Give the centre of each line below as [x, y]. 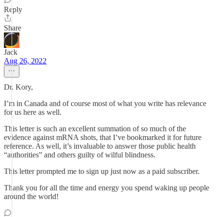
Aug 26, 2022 [25, 61]
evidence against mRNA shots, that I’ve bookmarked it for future [103, 137]
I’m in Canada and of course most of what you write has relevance [105, 103]
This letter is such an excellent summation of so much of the [95, 129]
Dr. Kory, [18, 87]
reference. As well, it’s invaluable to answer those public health [100, 146]
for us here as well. [33, 112]
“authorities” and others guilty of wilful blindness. [80, 155]
